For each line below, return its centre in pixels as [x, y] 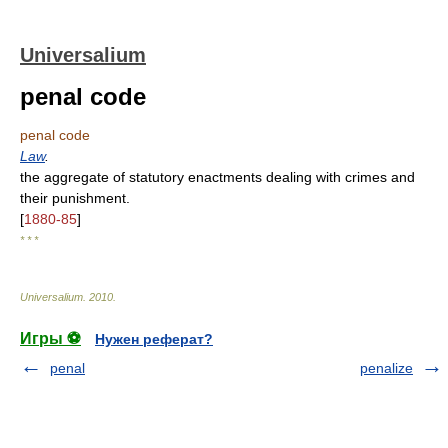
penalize [386, 368]
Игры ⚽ [50, 338]
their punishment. [75, 198]
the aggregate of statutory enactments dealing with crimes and [217, 177]
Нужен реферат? [154, 339]
